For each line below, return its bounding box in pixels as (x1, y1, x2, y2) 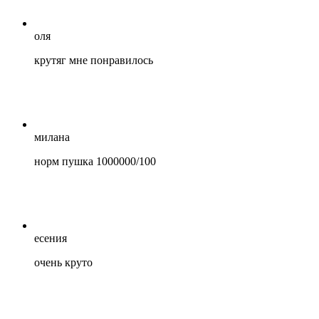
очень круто (34, 256, 93, 269)
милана (34, 131, 70, 144)
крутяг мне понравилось (34, 54, 153, 67)
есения (34, 232, 67, 245)
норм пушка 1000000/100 (34, 155, 156, 168)
